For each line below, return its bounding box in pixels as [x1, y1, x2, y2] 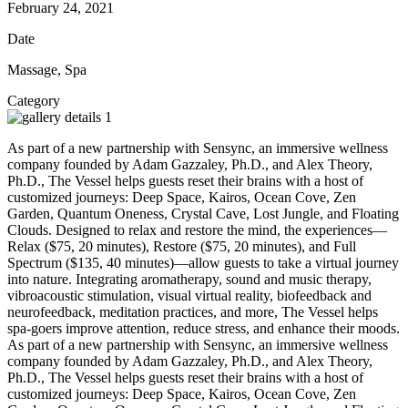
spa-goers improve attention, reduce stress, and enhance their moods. [7, 320, 400, 336]
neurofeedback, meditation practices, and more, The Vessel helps [7, 303, 378, 320]
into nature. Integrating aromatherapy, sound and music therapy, [7, 270, 372, 287]
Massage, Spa [7, 61, 87, 77]
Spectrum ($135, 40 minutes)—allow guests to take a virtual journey [7, 254, 399, 270]
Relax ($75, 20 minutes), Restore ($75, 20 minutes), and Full [7, 238, 356, 254]
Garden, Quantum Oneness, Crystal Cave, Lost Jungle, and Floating [7, 205, 399, 221]
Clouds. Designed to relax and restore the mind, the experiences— [7, 221, 387, 238]
